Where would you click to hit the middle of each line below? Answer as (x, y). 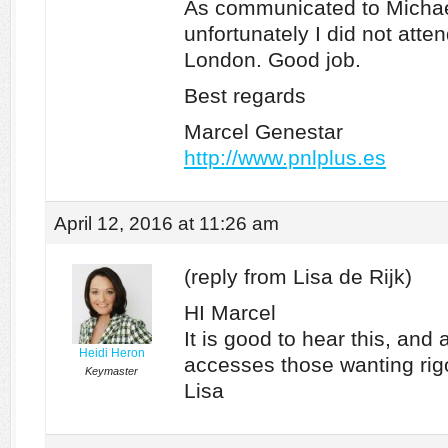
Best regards (245, 95)
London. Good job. (272, 59)
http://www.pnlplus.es (285, 157)
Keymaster (111, 371)
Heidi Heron (111, 353)
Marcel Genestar (263, 131)
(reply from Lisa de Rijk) (298, 276)
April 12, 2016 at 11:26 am (166, 223)
